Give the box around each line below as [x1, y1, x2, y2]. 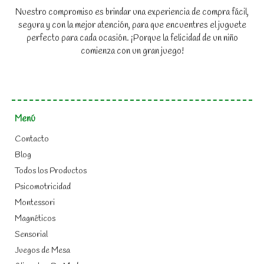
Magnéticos [15, 213, 55, 225]
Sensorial [15, 229, 48, 240]
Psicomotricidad [15, 181, 71, 193]
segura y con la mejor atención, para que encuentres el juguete [18, 19, 246, 31]
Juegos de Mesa [15, 245, 70, 256]
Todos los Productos [15, 165, 87, 177]
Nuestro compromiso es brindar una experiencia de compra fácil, [15, 6, 249, 18]
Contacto [15, 133, 49, 145]
